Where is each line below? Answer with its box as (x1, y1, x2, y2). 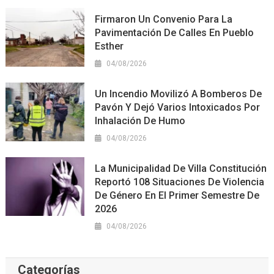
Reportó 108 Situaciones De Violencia (95, 176, 265, 188)
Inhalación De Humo (95, 114, 186, 127)
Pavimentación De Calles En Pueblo (95, 26, 254, 39)
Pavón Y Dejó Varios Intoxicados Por (95, 101, 261, 113)
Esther (95, 40, 124, 52)
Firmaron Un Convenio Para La (95, 13, 233, 25)
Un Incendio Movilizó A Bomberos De (95, 87, 262, 100)
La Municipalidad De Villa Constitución (95, 162, 267, 174)
